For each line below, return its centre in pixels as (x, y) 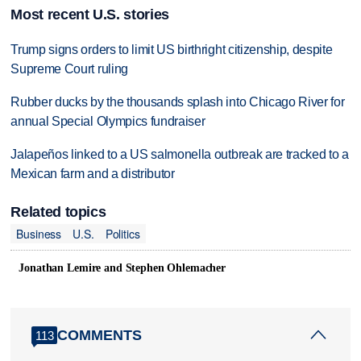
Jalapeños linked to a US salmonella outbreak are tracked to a (180, 154)
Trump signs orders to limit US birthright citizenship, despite (172, 50)
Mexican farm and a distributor (93, 173)
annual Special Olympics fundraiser (108, 122)
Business (39, 233)
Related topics (58, 212)
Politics (122, 233)
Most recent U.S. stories (90, 15)
